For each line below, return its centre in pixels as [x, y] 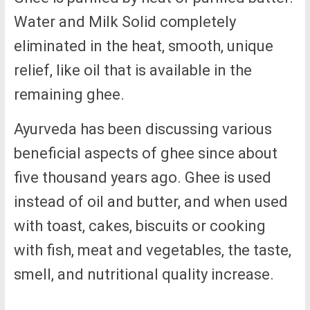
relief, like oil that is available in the [133, 71]
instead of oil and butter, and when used [151, 202]
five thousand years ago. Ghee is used [142, 178]
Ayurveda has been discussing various [143, 129]
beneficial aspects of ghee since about [145, 154]
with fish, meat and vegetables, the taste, [152, 250]
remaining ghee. [69, 95]
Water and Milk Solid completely [125, 22]
